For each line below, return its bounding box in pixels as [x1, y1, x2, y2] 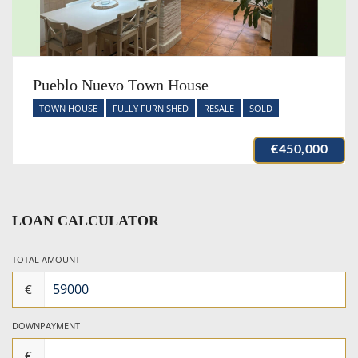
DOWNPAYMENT [12, 319, 80, 332]
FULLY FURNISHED [113, 101, 189, 114]
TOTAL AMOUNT [12, 253, 80, 265]
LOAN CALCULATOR [12, 212, 159, 229]
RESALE [204, 101, 234, 114]
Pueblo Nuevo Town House [33, 75, 209, 93]
